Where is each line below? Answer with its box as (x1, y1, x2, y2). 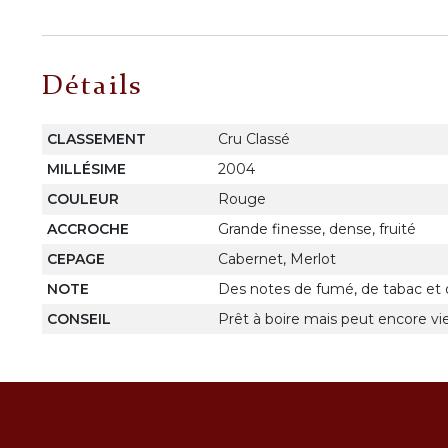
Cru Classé (217, 129, 290, 148)
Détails (42, 73, 143, 102)
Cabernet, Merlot (217, 249, 336, 268)
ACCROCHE (46, 219, 129, 238)
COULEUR (46, 189, 119, 208)
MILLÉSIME (46, 159, 126, 178)
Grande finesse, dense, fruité (217, 219, 416, 238)
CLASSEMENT (46, 129, 146, 148)
